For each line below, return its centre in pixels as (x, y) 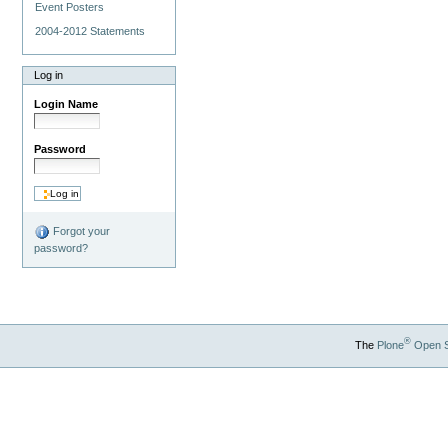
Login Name (66, 104)
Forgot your (80, 231)
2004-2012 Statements (90, 30)
